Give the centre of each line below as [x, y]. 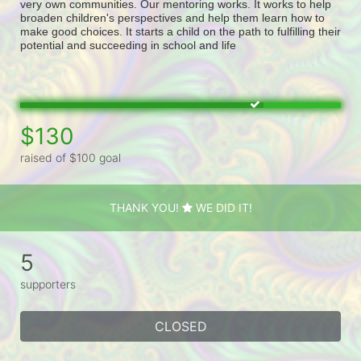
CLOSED [180, 326]
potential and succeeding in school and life [128, 46]
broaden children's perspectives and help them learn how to [172, 18]
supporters [48, 284]
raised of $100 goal [71, 158]
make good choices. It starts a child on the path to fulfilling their [180, 32]
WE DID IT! [222, 208]
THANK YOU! [145, 208]
